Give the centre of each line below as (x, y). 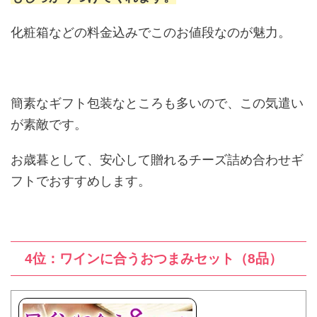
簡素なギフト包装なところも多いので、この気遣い (157, 103)
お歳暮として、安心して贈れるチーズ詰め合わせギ (157, 160)
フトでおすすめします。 (81, 181)
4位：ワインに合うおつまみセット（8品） (154, 259)
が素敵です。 (49, 125)
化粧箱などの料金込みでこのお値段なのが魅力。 (151, 33)
